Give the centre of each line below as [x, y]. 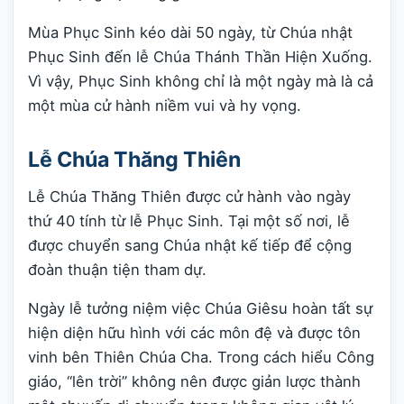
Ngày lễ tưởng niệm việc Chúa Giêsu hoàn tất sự [200, 309]
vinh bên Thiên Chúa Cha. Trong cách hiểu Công [201, 358]
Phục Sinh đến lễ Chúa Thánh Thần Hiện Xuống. [200, 56]
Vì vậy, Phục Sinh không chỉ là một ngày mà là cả [201, 81]
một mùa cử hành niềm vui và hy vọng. [165, 105]
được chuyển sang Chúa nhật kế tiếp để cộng [190, 245]
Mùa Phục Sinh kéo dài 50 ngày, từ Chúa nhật [190, 32]
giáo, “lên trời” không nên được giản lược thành [194, 382]
